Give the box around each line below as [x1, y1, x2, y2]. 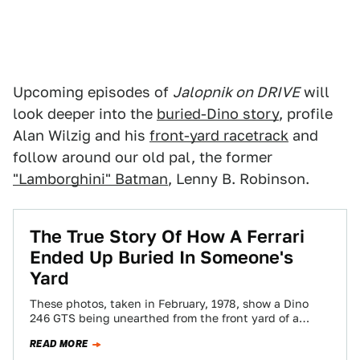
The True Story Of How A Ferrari [30, 226, 305, 247]
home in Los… [30, 326, 105, 339]
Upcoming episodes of [13, 84, 173, 100]
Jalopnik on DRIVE [173, 84, 300, 100]
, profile [279, 105, 333, 122]
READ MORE [30, 337, 88, 351]
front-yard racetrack [149, 127, 288, 144]
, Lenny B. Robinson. [168, 170, 309, 187]
